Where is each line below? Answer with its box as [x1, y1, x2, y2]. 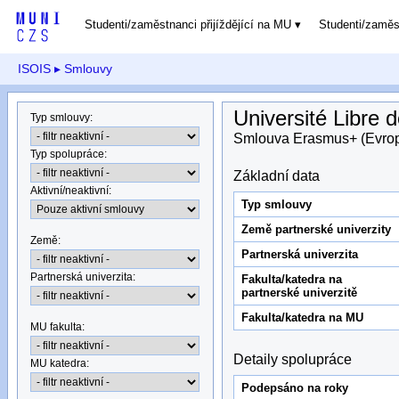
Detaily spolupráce [233, 351, 353, 367]
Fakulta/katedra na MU [240, 310, 363, 324]
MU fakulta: [30, 320, 85, 333]
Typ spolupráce [30, 147, 105, 160]
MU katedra [30, 356, 87, 370]
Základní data [233, 167, 321, 183]
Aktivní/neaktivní [30, 183, 110, 197]
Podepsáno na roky [240, 380, 348, 395]
